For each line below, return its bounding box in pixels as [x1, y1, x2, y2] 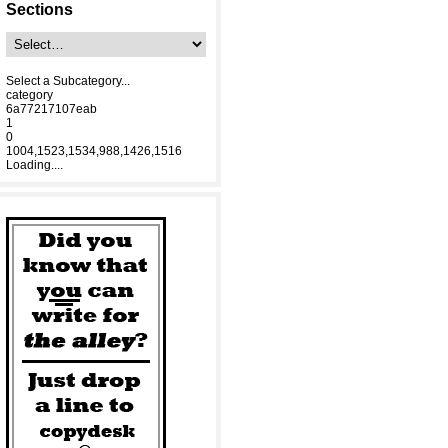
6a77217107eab [6, 102, 97, 116]
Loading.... [6, 158, 63, 172]
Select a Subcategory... [6, 74, 130, 88]
